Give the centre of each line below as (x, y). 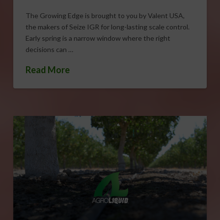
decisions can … (49, 49)
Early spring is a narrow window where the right (98, 38)
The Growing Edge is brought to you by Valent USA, (105, 15)
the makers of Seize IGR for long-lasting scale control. (107, 27)
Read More (47, 70)
